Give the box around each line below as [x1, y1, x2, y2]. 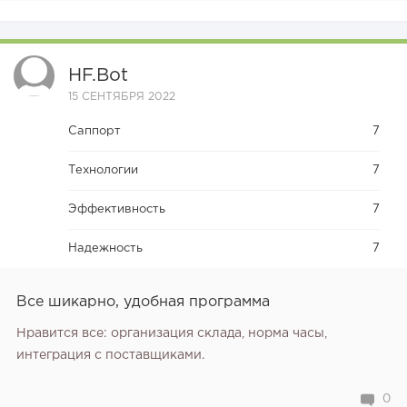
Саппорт [68, 126, 121, 137]
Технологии [68, 165, 138, 176]
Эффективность [68, 204, 165, 215]
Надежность [68, 243, 143, 254]
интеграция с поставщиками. [16, 350, 204, 362]
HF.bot [68, 67, 128, 84]
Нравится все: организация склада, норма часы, [16, 328, 327, 340]
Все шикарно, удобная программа [16, 295, 270, 310]
